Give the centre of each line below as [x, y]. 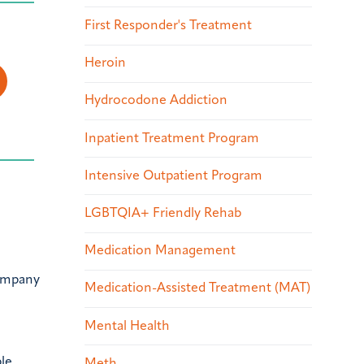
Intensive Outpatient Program [173, 176]
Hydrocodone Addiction [156, 101]
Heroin [105, 64]
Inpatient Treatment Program [172, 139]
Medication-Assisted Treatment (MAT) [197, 289]
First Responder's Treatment [168, 26]
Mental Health [127, 326]
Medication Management [160, 251]
